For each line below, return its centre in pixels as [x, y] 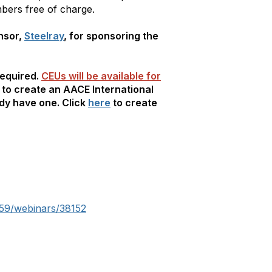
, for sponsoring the [111, 36]
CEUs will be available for [101, 76]
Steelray [44, 36]
